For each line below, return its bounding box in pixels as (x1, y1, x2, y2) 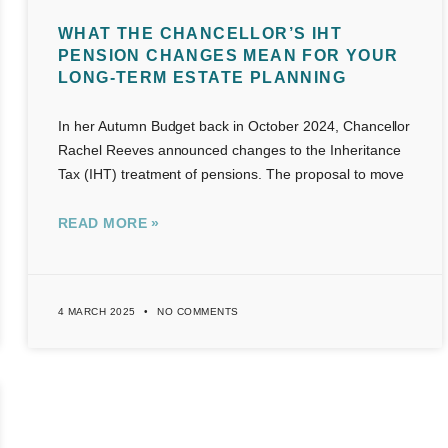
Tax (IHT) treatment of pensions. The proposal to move (57, 166, 405, 183)
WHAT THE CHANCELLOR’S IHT (57, 25, 342, 43)
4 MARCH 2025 (57, 306, 140, 318)
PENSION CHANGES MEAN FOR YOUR (57, 47, 399, 65)
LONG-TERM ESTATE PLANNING (57, 69, 346, 87)
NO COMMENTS (153, 306, 239, 318)
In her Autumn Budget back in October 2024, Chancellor (57, 118, 411, 135)
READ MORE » (57, 215, 160, 232)
